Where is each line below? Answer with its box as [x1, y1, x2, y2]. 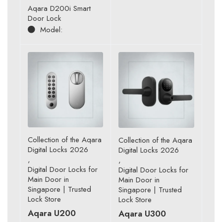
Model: [40, 24, 62, 35]
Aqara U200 [28, 207, 76, 219]
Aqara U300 [118, 207, 166, 220]
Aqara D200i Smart [28, 2, 91, 14]
